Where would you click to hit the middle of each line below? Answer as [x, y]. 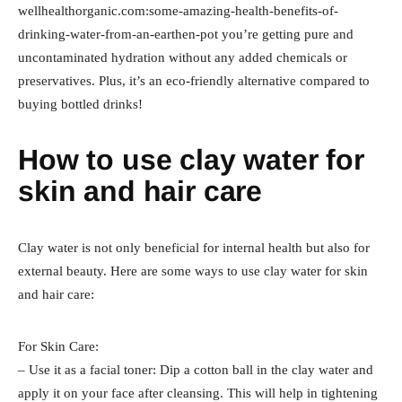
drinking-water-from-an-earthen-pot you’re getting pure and [186, 34]
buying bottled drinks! [80, 104]
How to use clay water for [191, 159]
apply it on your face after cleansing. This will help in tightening [198, 393]
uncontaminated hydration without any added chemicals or [183, 57]
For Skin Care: [58, 346]
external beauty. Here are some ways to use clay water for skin [193, 271]
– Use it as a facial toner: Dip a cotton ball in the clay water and [196, 369]
